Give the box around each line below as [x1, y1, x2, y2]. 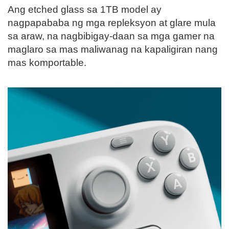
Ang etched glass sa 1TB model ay [8, 4, 162, 15]
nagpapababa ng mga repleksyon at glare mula [8, 17, 216, 29]
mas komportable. [8, 57, 86, 68]
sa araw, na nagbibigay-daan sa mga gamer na [8, 31, 215, 42]
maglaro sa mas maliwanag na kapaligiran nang [8, 44, 218, 55]
